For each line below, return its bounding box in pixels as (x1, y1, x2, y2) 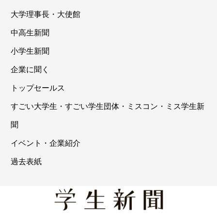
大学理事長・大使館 (11, 10, 81, 19)
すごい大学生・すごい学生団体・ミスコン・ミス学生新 (11, 102, 205, 111)
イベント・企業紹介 (11, 139, 81, 148)
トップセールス (11, 84, 65, 93)
